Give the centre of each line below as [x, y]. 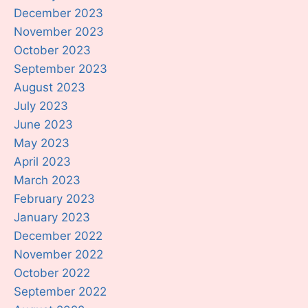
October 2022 [52, 273]
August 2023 [49, 87]
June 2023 [43, 124]
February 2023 [54, 198]
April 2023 [42, 161]
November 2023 [59, 31]
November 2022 [58, 254]
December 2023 [58, 13]
